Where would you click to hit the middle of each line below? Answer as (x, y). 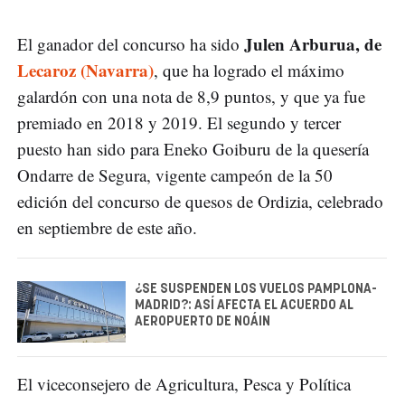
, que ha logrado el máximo (249, 71)
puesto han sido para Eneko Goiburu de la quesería (193, 149)
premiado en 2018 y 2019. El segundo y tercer (179, 123)
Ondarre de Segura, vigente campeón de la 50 (175, 175)
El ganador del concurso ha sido (131, 44)
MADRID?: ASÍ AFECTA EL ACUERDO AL (244, 306)
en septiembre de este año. (107, 228)
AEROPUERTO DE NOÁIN (202, 322)
